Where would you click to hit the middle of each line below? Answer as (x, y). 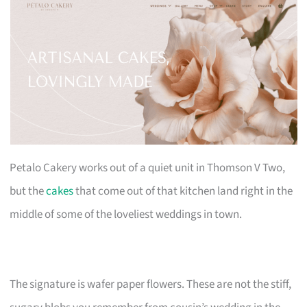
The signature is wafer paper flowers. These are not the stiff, (151, 284)
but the (28, 191)
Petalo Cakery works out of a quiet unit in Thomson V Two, (148, 168)
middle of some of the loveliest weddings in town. (126, 214)
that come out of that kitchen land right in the (183, 191)
